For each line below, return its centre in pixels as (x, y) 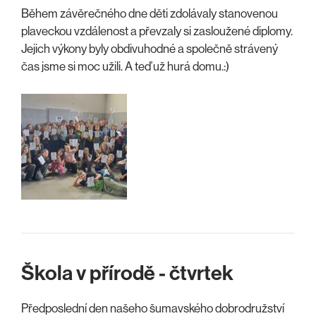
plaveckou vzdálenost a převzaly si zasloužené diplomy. (157, 31)
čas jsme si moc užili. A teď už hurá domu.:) (125, 67)
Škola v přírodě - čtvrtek (127, 273)
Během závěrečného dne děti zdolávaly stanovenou (150, 14)
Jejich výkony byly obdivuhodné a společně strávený (150, 49)
